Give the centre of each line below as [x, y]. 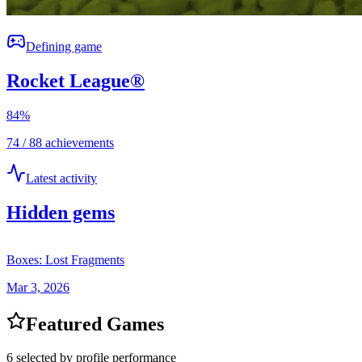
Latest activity [61, 178]
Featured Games [95, 324]
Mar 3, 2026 [38, 287]
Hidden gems [61, 212]
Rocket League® [76, 80]
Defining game [64, 46]
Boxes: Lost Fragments [65, 259]
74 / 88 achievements [60, 142]
